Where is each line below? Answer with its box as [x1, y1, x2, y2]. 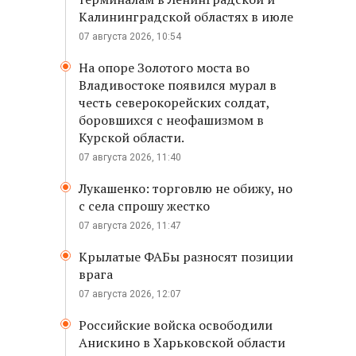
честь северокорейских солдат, [79, 94, 269, 111]
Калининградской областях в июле [79, 8, 293, 25]
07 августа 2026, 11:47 [79, 220, 181, 231]
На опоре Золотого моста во [79, 59, 250, 76]
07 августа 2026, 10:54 [79, 31, 181, 42]
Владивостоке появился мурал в [79, 76, 277, 94]
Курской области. [79, 129, 184, 146]
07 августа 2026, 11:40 [79, 152, 181, 163]
